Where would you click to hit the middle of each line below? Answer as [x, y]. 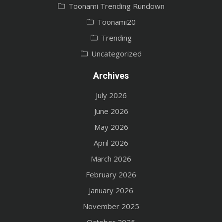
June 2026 [111, 111]
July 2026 [111, 95]
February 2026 [111, 174]
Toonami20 [116, 22]
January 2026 [111, 190]
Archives [111, 75]
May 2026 [111, 127]
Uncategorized [116, 53]
